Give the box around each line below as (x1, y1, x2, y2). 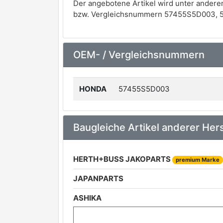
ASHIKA (73, 193, 102, 203)
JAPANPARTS (73, 174, 123, 183)
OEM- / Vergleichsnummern (73, 49, 205, 61)
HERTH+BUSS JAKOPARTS (73, 154, 172, 164)
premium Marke (175, 156, 220, 163)
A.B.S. (73, 213, 95, 222)
